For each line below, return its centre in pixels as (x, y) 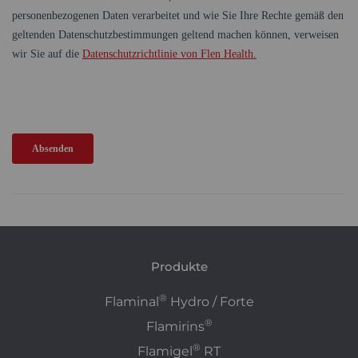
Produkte (179, 266)
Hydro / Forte (210, 301)
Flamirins (175, 326)
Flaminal (131, 301)
